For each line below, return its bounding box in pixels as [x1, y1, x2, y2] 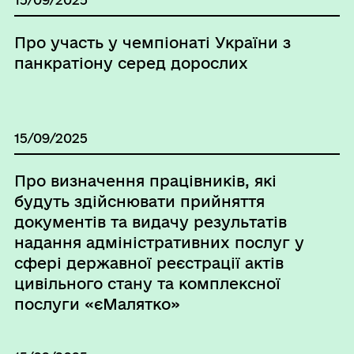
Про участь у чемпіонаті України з [13, 33, 291, 51]
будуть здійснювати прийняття [13, 192, 265, 210]
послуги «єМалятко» [13, 295, 180, 313]
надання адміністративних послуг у [13, 233, 304, 251]
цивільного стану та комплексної [13, 274, 281, 292]
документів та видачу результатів [13, 213, 287, 231]
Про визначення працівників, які [13, 171, 277, 190]
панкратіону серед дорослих [13, 54, 248, 72]
